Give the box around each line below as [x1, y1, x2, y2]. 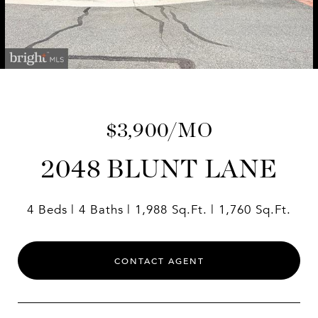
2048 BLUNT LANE [40, 153, 278, 184]
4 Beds [27, 202, 67, 218]
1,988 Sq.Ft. [135, 202, 207, 218]
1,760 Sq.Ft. [219, 202, 291, 218]
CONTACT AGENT [114, 256, 204, 267]
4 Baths [79, 202, 124, 218]
